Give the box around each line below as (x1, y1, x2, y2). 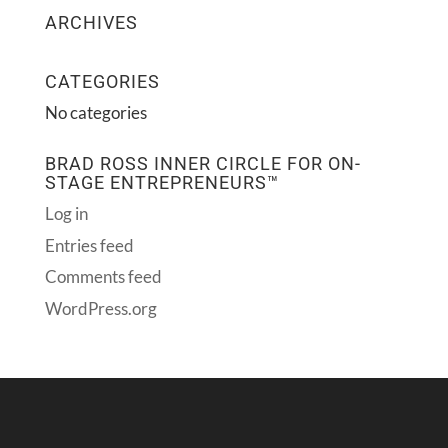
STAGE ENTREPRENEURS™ (44, 172, 279, 193)
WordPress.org (44, 297, 157, 319)
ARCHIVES (44, 12, 138, 33)
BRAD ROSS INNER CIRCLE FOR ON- (44, 153, 361, 174)
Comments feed (44, 266, 162, 287)
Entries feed (44, 234, 134, 256)
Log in (44, 203, 88, 224)
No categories (44, 102, 147, 123)
